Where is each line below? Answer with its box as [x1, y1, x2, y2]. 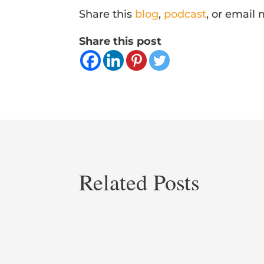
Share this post [79, 35, 162, 48]
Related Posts [79, 166, 200, 197]
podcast [164, 8, 207, 21]
